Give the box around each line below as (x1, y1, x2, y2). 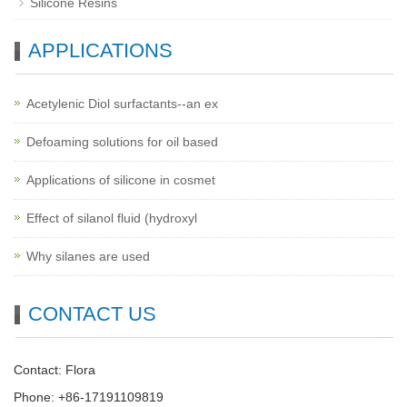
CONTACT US (28, 303, 156, 325)
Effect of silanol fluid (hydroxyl (26, 211, 197, 225)
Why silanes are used (26, 249, 150, 263)
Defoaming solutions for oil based (26, 134, 218, 149)
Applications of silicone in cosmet (26, 173, 215, 187)
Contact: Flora (14, 362, 95, 377)
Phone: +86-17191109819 (14, 390, 164, 404)
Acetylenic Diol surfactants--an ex (26, 96, 218, 111)
